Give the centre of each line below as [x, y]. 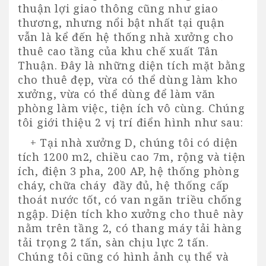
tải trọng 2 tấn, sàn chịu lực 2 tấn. [113, 242]
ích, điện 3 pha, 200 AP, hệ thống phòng [129, 171]
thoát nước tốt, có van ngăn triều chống [130, 199]
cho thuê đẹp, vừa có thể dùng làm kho [128, 79]
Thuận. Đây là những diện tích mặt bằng [132, 65]
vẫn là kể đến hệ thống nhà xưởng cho [126, 37]
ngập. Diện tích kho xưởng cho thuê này [131, 213]
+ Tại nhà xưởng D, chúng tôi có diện [129, 142]
